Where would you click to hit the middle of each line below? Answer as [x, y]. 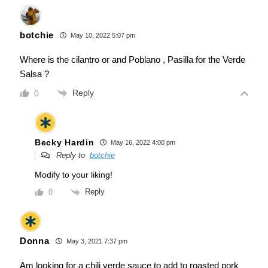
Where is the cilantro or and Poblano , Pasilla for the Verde [133, 60]
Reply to [72, 156]
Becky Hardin [65, 142]
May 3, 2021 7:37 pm [96, 241]
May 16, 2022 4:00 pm [142, 143]
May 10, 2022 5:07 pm [102, 36]
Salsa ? [34, 74]
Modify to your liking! [74, 175]
